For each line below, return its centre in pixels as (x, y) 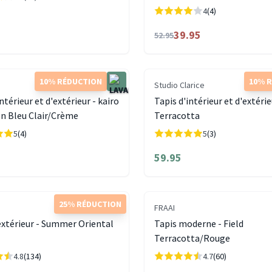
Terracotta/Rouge (192, 238)
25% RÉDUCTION (90, 204)
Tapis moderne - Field (199, 224)
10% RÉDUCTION (71, 82)
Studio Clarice (180, 85)
